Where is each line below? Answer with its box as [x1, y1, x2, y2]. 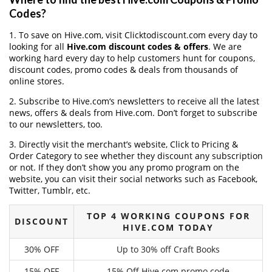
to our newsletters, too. [9, 118, 103, 130]
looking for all [9, 40, 67, 52]
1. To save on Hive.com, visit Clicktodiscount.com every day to [9, 29, 257, 41]
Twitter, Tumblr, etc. [9, 184, 90, 196]
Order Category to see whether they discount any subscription [9, 149, 263, 161]
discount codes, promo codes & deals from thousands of [9, 63, 238, 75]
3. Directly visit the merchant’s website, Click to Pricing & [9, 138, 238, 150]
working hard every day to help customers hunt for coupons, [9, 52, 255, 64]
